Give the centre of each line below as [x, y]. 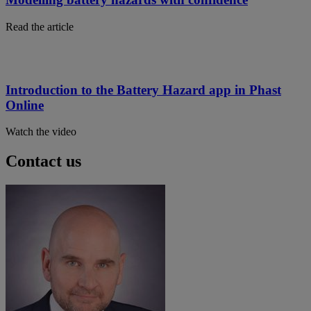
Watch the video [41, 132]
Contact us [43, 161]
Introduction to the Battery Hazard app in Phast [143, 90]
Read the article [40, 26]
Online [25, 105]
